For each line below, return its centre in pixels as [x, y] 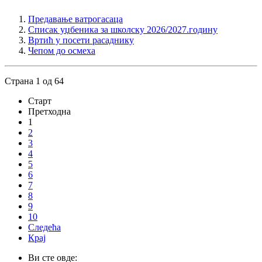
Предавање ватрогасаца [75, 19]
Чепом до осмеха [62, 51]
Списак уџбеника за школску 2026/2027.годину [123, 30]
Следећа [44, 227]
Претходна [49, 112]
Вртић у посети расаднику [81, 40]
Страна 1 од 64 [34, 81]
